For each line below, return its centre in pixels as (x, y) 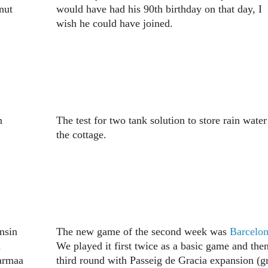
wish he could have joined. (114, 24)
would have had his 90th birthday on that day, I (159, 9)
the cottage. (81, 135)
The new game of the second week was (143, 232)
